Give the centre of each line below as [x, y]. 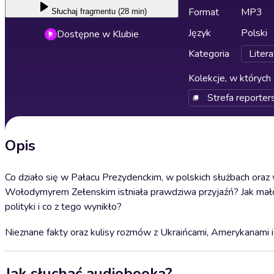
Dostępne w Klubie [98, 34]
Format [204, 12]
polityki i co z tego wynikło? [63, 207]
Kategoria [209, 54]
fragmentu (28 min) [113, 11]
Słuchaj [65, 11]
